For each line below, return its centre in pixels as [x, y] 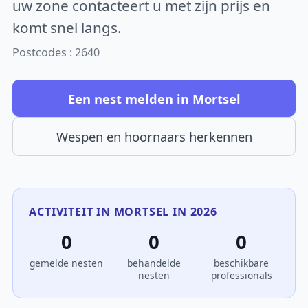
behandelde [154, 263]
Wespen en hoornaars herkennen [154, 137]
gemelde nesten [67, 263]
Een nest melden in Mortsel [154, 98]
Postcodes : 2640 [56, 53]
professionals [241, 276]
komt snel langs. [67, 27]
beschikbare [242, 263]
